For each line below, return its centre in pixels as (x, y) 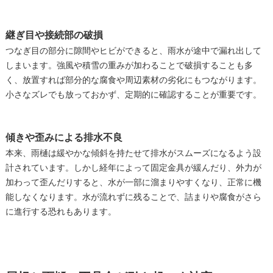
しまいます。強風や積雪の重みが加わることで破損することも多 (129, 66)
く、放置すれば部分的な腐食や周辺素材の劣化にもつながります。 (133, 80)
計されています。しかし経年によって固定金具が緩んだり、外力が (133, 168)
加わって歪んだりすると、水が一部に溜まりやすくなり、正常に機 (133, 183)
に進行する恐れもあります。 (61, 212)
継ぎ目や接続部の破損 (54, 35)
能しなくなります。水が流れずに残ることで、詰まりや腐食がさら (133, 197)
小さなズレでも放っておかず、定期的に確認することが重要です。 (133, 95)
